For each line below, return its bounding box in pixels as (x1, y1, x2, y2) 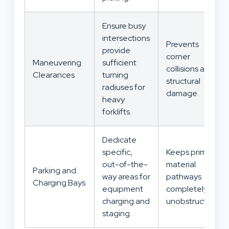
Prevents (166, 38, 199, 50)
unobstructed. (166, 195, 218, 207)
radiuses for (102, 81, 145, 93)
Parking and (33, 165, 76, 176)
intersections (102, 32, 150, 43)
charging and (102, 195, 150, 207)
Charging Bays (33, 177, 85, 188)
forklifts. (102, 106, 131, 117)
